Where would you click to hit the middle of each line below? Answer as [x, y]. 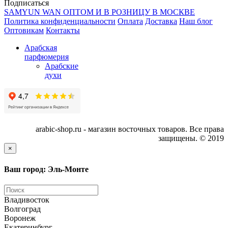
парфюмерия [47, 57]
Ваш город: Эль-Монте [46, 169]
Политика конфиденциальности [60, 21]
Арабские [62, 66]
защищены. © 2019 [191, 138]
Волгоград [22, 209]
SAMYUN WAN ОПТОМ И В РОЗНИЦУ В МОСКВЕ [99, 12]
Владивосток [27, 199]
